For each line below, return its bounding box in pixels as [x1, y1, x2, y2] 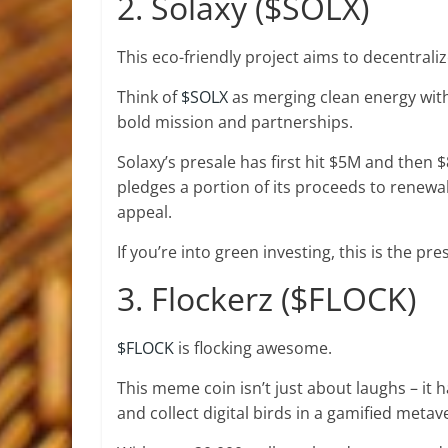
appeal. [117, 201, 172, 223]
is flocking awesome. [174, 337, 336, 359]
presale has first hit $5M [180, 151, 361, 173]
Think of [117, 86, 181, 108]
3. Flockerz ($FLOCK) [117, 277, 416, 320]
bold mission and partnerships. [117, 111, 357, 133]
